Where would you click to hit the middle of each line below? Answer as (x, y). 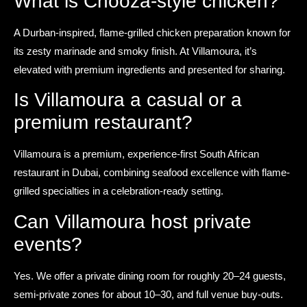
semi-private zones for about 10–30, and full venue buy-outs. (148, 294)
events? (48, 244)
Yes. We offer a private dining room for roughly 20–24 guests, (150, 275)
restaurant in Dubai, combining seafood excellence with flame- (152, 173)
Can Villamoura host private (133, 221)
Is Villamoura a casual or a (128, 100)
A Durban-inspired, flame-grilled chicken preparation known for (152, 32)
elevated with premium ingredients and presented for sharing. (149, 69)
